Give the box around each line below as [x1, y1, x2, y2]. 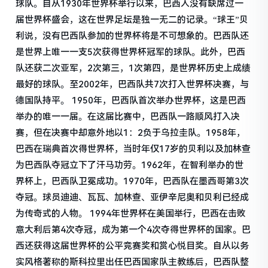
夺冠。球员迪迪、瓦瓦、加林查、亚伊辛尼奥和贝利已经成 [16, 191, 249, 203]
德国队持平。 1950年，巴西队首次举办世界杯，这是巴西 [16, 95, 246, 106]
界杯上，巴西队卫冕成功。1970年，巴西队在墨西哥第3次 [16, 175, 249, 187]
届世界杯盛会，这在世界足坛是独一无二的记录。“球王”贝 [16, 14, 249, 25]
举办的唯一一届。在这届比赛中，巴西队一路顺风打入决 [16, 111, 240, 122]
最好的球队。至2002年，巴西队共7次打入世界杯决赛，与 [16, 78, 249, 90]
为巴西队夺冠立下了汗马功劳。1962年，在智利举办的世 [16, 159, 244, 170]
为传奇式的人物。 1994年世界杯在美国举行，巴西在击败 [16, 208, 246, 219]
